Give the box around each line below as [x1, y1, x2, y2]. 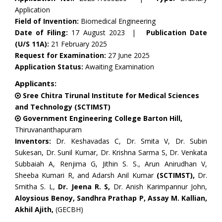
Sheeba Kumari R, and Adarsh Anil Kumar [15, 170, 157, 180]
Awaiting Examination [83, 62, 154, 71]
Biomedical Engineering [79, 16, 156, 26]
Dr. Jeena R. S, [58, 182, 111, 191]
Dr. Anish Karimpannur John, [110, 182, 208, 191]
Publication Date [146, 28, 208, 37]
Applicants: [15, 78, 56, 88]
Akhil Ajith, [15, 205, 54, 214]
